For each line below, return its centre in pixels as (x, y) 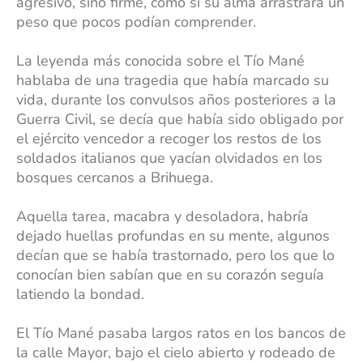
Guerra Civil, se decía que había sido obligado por (180, 120)
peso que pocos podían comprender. (136, 22)
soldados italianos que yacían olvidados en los (169, 158)
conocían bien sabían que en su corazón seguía (170, 275)
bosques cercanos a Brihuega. (117, 178)
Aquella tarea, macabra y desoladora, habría (162, 217)
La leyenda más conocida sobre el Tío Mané (160, 61)
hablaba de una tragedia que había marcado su (173, 81)
